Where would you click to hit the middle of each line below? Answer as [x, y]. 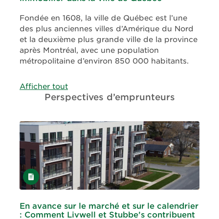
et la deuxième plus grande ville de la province [109, 40]
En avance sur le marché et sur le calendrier [109, 206]
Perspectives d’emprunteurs [109, 97]
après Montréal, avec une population [89, 51]
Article [35, 174]
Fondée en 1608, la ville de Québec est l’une [103, 18]
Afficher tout [44, 87]
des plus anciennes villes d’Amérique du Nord [107, 29]
